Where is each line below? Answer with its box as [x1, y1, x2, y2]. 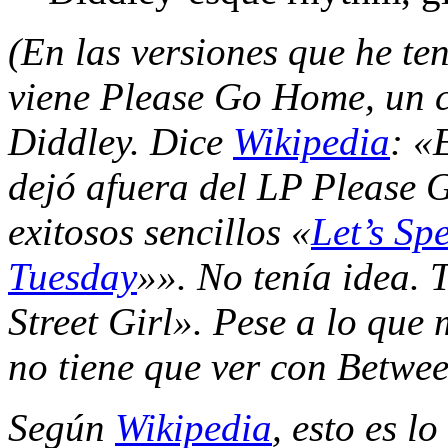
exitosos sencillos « [8, 210, 311, 254]
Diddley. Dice [8, 120, 233, 164]
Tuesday [8, 255, 137, 299]
